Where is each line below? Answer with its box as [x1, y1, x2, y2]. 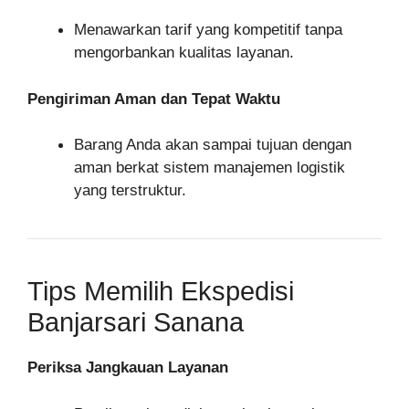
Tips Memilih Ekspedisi [27, 277, 294, 306]
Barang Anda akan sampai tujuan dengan [74, 136, 351, 153]
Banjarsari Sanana [27, 308, 244, 337]
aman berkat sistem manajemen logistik [74, 159, 345, 176]
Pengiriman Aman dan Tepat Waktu [27, 89, 280, 108]
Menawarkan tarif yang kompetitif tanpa [74, 21, 342, 38]
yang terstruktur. [74, 182, 186, 199]
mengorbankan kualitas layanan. [74, 44, 294, 61]
